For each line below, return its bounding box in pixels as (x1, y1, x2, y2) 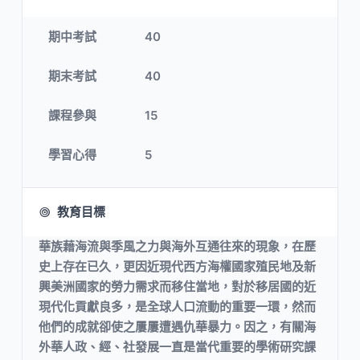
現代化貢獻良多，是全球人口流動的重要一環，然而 (39, 299, 316, 315)
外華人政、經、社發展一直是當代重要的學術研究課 (39, 339, 316, 355)
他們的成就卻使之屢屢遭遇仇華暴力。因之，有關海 (39, 319, 316, 335)
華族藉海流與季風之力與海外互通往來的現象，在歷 (39, 239, 316, 255)
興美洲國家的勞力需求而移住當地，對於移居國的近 (39, 279, 316, 295)
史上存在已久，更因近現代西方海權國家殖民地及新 (39, 259, 316, 275)
